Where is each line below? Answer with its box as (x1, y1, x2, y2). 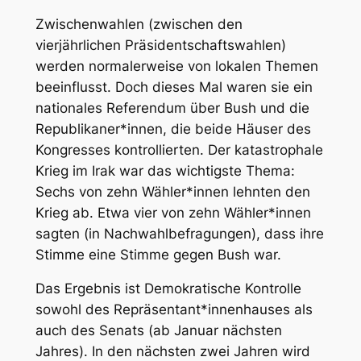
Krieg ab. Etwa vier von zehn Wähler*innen (35, 204, 311, 221)
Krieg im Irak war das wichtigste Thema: (35, 162, 295, 179)
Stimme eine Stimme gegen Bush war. (35, 246, 281, 263)
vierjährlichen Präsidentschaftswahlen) (35, 36, 286, 53)
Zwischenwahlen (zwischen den (35, 15, 243, 32)
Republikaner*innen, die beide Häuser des (35, 120, 311, 137)
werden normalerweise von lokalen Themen (35, 57, 318, 74)
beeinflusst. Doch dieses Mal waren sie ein (35, 78, 313, 95)
